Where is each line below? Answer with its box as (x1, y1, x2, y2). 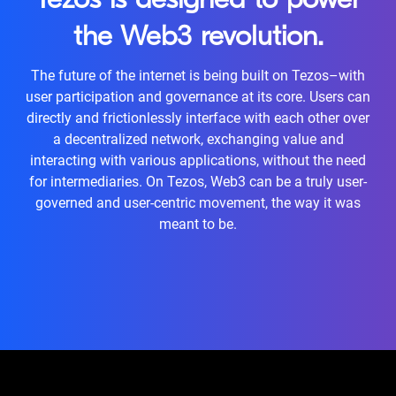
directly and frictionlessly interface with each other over (27, 110, 369, 126)
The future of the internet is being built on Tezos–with (31, 67, 365, 84)
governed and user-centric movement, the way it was (35, 194, 361, 211)
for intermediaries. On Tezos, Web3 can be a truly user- (29, 173, 367, 190)
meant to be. (159, 216, 237, 232)
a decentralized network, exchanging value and (52, 131, 344, 148)
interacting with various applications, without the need (30, 152, 366, 169)
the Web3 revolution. (72, 24, 324, 52)
